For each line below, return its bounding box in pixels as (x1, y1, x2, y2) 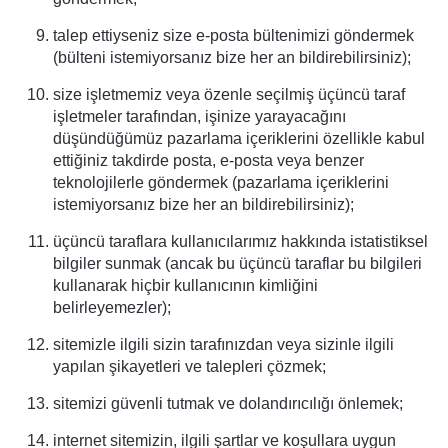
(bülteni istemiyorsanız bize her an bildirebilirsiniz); (53, 49, 411, 66)
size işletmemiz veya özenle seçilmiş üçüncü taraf (53, 86, 405, 103)
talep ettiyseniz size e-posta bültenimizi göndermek (53, 27, 414, 44)
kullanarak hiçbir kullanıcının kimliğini (53, 277, 318, 294)
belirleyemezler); (53, 299, 171, 316)
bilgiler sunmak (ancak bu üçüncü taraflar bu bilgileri (53, 255, 422, 272)
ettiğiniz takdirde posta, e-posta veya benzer (53, 152, 364, 169)
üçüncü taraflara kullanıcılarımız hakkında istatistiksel (53, 233, 428, 250)
